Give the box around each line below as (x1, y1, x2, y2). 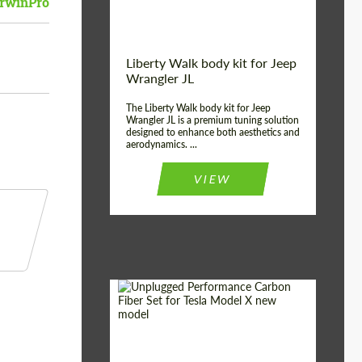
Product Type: (119, 335, 196, 351)
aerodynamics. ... (126, 138, 197, 150)
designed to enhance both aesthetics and (126, 126, 300, 138)
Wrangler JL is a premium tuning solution (126, 114, 299, 126)
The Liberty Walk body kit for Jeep (126, 102, 271, 114)
